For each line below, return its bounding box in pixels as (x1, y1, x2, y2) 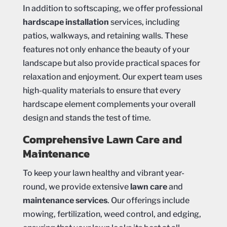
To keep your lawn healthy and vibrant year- (22, 168, 184, 178)
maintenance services (22, 196, 107, 206)
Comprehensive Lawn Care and (22, 131, 182, 148)
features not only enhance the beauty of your (22, 45, 190, 55)
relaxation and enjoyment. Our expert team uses (22, 72, 202, 82)
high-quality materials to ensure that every (22, 86, 181, 96)
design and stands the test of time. (22, 113, 151, 123)
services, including (108, 17, 180, 27)
